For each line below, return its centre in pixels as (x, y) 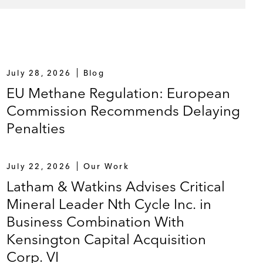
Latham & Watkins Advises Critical (115, 186)
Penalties (36, 128)
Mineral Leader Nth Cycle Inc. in (109, 204)
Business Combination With (95, 221)
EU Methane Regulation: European (118, 93)
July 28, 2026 (39, 73)
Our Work (106, 166)
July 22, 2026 (39, 166)
